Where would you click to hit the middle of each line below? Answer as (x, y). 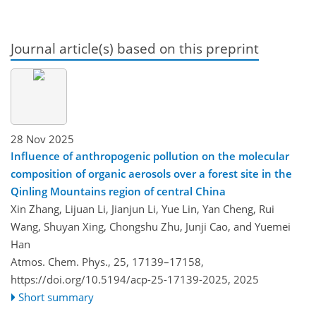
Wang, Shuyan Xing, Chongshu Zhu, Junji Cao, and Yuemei (151, 226)
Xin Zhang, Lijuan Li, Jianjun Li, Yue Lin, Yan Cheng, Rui (142, 208)
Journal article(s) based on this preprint (135, 48)
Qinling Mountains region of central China (118, 191)
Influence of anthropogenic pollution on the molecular (150, 156)
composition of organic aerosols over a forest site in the (151, 173)
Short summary (56, 297)
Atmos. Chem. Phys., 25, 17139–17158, (107, 261)
